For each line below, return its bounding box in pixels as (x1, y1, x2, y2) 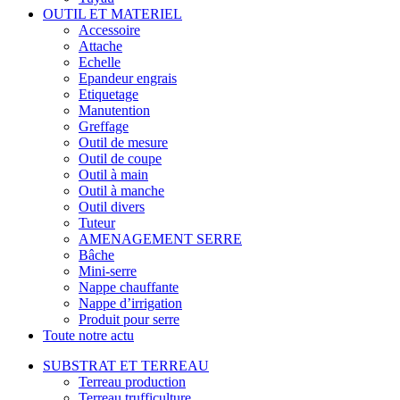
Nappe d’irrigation (79, 295, 182, 311)
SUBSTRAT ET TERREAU (43, 357, 209, 373)
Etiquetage (79, 86, 138, 102)
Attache (79, 37, 122, 54)
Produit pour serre (79, 311, 179, 327)
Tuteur (79, 214, 115, 230)
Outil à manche (79, 182, 164, 198)
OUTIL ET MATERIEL (43, 5, 182, 21)
